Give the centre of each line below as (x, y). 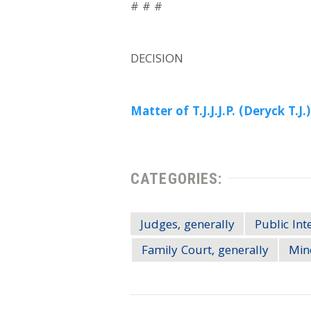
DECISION (157, 60)
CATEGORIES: (177, 178)
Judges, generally (187, 226)
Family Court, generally (205, 252)
